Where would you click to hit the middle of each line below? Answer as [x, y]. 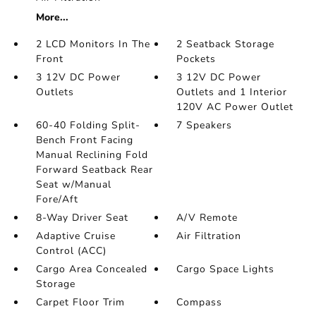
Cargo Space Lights [226, 269]
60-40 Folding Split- [88, 125]
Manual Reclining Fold [92, 155]
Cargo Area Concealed [91, 269]
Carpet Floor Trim [80, 302]
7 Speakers [205, 125]
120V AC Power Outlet [235, 107]
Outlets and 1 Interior [232, 92]
